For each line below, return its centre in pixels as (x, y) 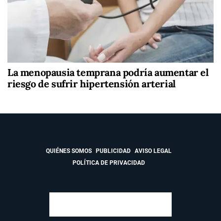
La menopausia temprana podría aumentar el (108, 73)
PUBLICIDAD (113, 151)
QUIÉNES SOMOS (69, 151)
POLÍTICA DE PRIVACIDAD (109, 163)
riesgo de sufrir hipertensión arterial (92, 84)
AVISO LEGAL (153, 151)
